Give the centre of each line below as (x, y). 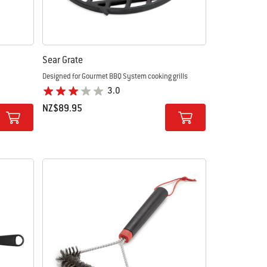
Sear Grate (63, 60)
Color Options (68, 127)
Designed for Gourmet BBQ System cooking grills (115, 76)
